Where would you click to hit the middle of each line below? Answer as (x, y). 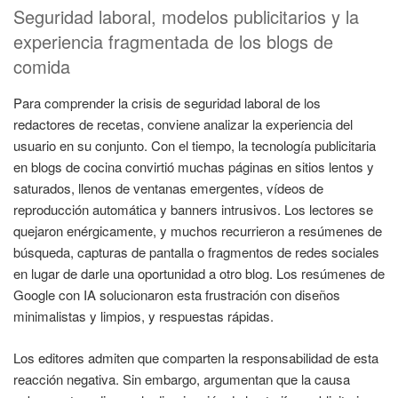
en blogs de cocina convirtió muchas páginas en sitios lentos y (194, 167)
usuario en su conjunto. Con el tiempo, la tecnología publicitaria (195, 146)
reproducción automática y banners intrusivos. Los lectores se (193, 210)
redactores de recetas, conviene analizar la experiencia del (183, 124)
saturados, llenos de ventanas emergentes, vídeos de (168, 188)
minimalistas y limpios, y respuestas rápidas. (143, 316)
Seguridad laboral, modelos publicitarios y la (186, 17)
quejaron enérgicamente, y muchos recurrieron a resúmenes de (198, 231)
